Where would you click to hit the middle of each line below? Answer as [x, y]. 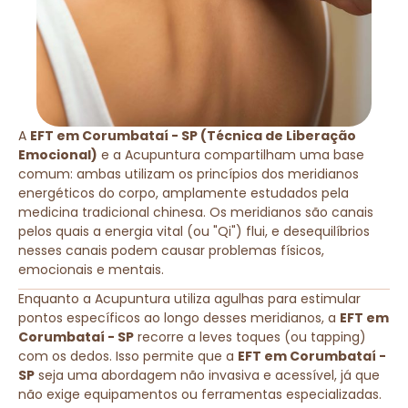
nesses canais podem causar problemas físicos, [171, 250]
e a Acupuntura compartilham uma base [231, 154]
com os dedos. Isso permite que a [128, 356]
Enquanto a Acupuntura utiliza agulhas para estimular [189, 298]
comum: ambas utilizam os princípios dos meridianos [189, 173]
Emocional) [58, 154]
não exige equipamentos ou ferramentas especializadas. [200, 394]
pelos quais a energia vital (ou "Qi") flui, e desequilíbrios [194, 231]
